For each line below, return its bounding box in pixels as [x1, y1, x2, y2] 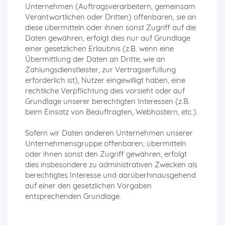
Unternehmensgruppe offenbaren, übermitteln [25, 139, 186, 149]
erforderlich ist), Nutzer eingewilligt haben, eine [25, 75, 185, 85]
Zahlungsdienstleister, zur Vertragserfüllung [25, 65, 176, 75]
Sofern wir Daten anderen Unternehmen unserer [25, 128, 193, 138]
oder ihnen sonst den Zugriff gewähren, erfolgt [25, 149, 187, 159]
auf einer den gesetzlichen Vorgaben [25, 181, 152, 191]
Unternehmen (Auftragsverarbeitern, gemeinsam [25, 2, 195, 12]
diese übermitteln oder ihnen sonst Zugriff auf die [25, 23, 196, 33]
